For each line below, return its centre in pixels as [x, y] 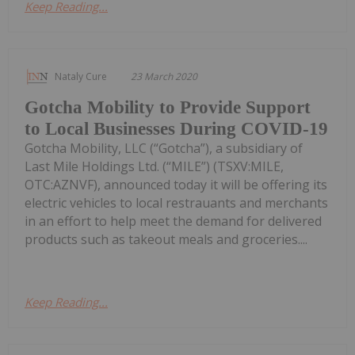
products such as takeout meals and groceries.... [166, 239]
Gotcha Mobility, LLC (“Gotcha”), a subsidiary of [164, 148]
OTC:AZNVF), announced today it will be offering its [176, 184]
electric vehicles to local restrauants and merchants [176, 202]
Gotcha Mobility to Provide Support [168, 107]
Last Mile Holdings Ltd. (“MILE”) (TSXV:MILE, [154, 166]
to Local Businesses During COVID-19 [176, 128]
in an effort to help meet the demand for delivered [173, 221]
